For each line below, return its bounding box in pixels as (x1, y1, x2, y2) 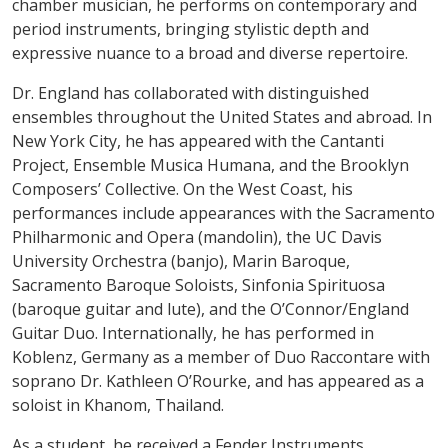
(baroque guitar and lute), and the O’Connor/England (12, 297, 409, 320)
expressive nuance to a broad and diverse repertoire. (12, 41, 408, 64)
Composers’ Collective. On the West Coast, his (12, 177, 353, 200)
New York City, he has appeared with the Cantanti (12, 129, 384, 152)
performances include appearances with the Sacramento (12, 201, 435, 224)
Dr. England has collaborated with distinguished (12, 81, 369, 104)
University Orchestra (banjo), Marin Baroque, (12, 249, 350, 272)
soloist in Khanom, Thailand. (12, 393, 224, 416)
